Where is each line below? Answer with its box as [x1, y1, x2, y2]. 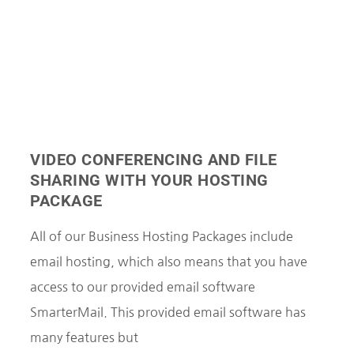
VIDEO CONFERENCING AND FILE [30, 149, 277, 169]
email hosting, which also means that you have [30, 254, 307, 268]
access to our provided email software [30, 280, 255, 293]
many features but [30, 330, 138, 344]
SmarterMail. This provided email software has [30, 305, 306, 318]
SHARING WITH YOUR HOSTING [30, 170, 269, 190]
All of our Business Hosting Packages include [30, 229, 293, 243]
